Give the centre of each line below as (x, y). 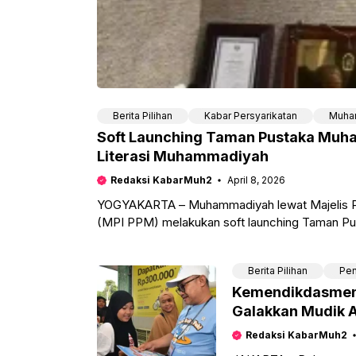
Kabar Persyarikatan (251, 116)
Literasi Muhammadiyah (183, 156)
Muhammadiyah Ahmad (161, 240)
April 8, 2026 (256, 180)
